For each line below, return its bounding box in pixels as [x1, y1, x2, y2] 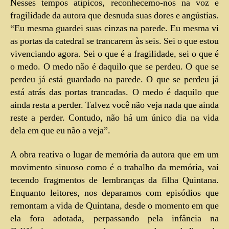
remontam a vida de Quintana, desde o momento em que [10, 200, 219, 212]
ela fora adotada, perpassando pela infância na [10, 213, 219, 225]
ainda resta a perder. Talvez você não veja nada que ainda [10, 99, 219, 111]
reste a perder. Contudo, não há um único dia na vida [10, 111, 219, 124]
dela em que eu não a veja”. [10, 124, 110, 136]
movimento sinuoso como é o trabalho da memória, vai [10, 162, 219, 174]
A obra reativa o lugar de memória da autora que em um [10, 149, 219, 161]
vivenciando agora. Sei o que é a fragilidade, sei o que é [10, 48, 219, 60]
